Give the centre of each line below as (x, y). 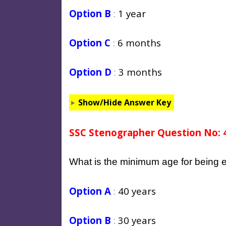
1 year (132, 13)
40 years (137, 191)
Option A (90, 191)
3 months (140, 72)
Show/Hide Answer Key (124, 102)
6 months (139, 42)
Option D (90, 72)
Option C (90, 42)
